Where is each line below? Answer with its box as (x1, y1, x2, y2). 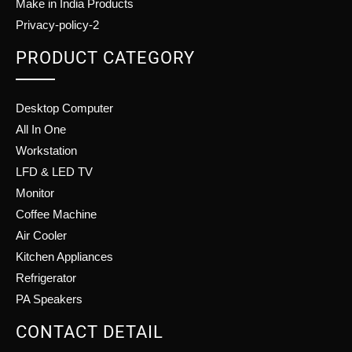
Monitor (16, 185, 54, 200)
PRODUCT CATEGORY (16, 47, 195, 68)
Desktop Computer (16, 101, 113, 115)
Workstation (16, 143, 77, 157)
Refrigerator (16, 270, 76, 284)
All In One (16, 122, 66, 136)
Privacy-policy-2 (16, 17, 99, 31)
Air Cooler (16, 228, 67, 242)
